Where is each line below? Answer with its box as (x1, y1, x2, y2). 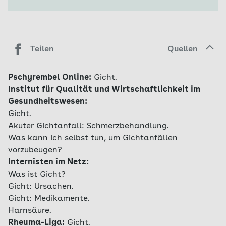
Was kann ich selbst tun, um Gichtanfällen (8, 134, 178, 142)
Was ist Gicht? (8, 171, 66, 179)
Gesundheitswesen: (8, 98, 87, 106)
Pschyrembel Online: (8, 74, 91, 82)
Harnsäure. (8, 207, 51, 215)
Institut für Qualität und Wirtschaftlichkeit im (8, 86, 200, 94)
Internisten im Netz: (8, 158, 89, 166)
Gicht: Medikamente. (8, 195, 90, 203)
